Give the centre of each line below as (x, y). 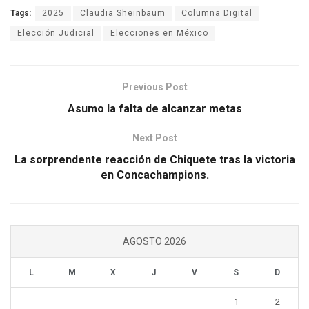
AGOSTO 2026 (154, 241)
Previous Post (154, 87)
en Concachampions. (154, 175)
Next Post (154, 138)
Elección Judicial (56, 33)
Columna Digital (217, 13)
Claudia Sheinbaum (123, 13)
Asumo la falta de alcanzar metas (154, 108)
